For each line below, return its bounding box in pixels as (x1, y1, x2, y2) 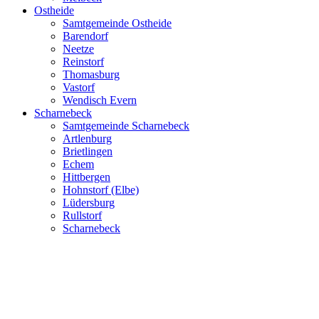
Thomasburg (63, 68, 120, 81)
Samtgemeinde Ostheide (63, 17, 172, 30)
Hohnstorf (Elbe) (63, 184, 139, 197)
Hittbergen (63, 171, 110, 184)
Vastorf (63, 81, 95, 94)
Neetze (63, 43, 94, 56)
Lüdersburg (63, 197, 115, 209)
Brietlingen (63, 145, 113, 158)
